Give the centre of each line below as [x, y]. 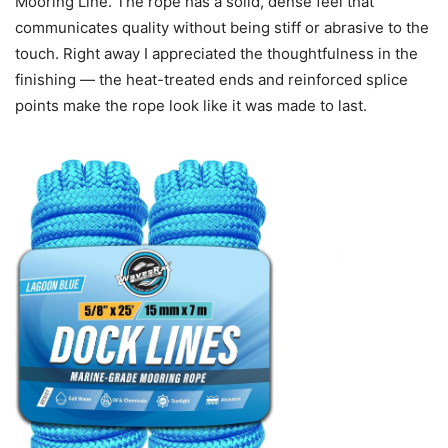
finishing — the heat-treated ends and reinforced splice [211, 79]
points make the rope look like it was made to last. [191, 105]
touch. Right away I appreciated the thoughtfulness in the [216, 53]
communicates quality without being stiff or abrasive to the [222, 27]
